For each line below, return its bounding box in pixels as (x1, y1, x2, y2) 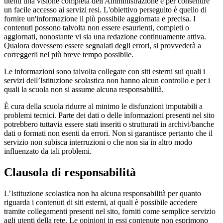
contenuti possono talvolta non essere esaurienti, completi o (4, 23, 189, 32)
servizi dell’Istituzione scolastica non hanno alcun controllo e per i (4, 76, 210, 85)
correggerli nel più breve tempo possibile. (4, 50, 133, 59)
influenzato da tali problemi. (4, 146, 92, 155)
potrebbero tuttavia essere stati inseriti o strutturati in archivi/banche (4, 119, 214, 128)
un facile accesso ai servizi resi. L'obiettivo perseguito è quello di (4, 5, 207, 14)
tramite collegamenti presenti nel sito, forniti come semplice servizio (4, 207, 216, 216)
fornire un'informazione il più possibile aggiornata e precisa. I (4, 14, 196, 23)
